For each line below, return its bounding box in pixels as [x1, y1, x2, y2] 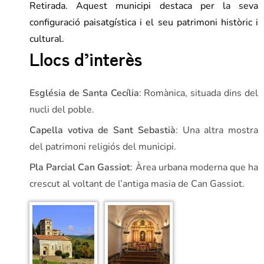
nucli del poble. [29, 103, 94, 116]
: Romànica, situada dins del [138, 86, 259, 100]
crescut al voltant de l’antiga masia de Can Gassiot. [29, 177, 245, 190]
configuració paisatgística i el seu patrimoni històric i [29, 15, 258, 29]
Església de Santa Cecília [29, 86, 139, 100]
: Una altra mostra [175, 123, 259, 137]
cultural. [29, 32, 64, 45]
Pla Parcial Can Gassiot [29, 160, 131, 174]
